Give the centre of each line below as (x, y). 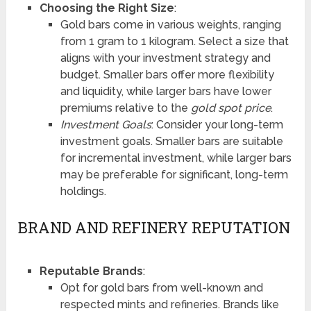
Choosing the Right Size (107, 8)
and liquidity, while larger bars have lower (166, 92)
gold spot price (230, 108)
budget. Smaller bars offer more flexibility (167, 75)
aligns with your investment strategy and (165, 58)
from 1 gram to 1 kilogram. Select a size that (174, 42)
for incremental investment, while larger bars (176, 158)
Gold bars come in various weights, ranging (170, 25)
